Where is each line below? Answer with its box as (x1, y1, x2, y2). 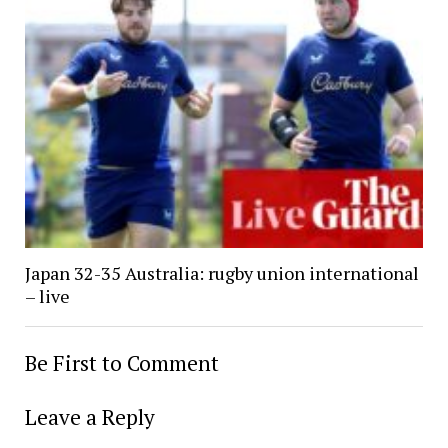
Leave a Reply (24, 402, 155, 431)
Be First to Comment (24, 348, 219, 377)
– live (24, 283, 70, 308)
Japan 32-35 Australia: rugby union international (24, 260, 419, 285)
